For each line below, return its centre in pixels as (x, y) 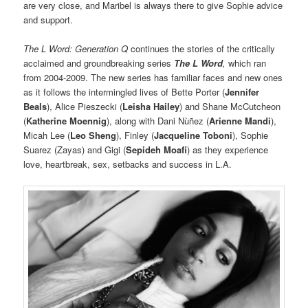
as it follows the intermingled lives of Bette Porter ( (124, 92)
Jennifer (242, 92)
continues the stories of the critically (203, 49)
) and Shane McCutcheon (230, 107)
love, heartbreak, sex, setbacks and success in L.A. (128, 164)
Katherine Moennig (67, 121)
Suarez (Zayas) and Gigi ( (75, 150)
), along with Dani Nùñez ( (158, 121)
